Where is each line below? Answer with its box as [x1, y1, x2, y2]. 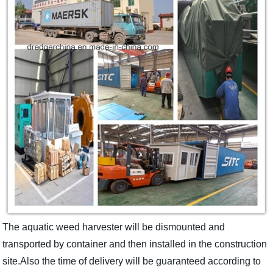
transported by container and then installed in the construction [2, 238, 268, 249]
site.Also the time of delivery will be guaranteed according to [2, 255, 261, 266]
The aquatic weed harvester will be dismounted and [2, 221, 225, 232]
